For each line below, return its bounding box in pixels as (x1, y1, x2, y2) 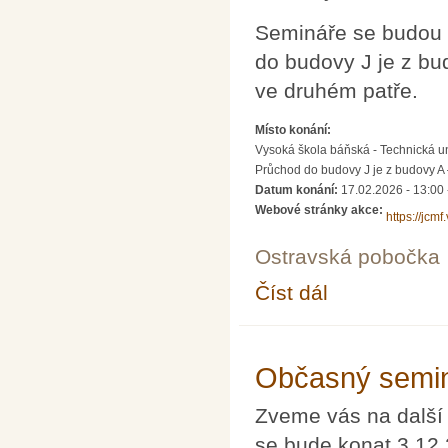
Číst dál (255, 281, 328, 305)
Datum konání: (255, 182, 341, 197)
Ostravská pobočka (255, 244, 440, 268)
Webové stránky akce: (255, 202, 386, 217)
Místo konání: (255, 122, 334, 137)
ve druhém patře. (255, 79, 418, 103)
